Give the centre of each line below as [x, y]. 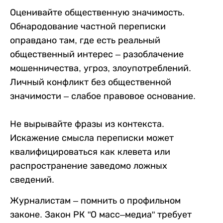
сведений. [32, 179]
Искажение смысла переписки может [92, 138]
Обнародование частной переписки [88, 26]
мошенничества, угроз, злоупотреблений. [101, 68]
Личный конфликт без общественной [91, 82]
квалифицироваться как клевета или [90, 152]
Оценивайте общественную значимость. [97, 12]
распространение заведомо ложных [89, 166]
